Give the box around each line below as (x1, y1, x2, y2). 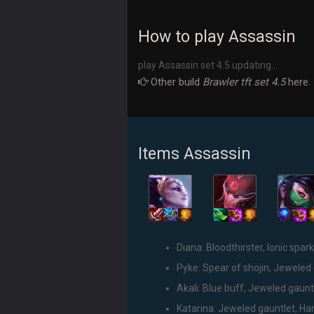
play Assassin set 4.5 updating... (138, 59, 278, 71)
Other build (148, 75, 203, 88)
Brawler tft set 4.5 (203, 75, 285, 88)
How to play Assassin (138, 27, 296, 46)
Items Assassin (138, 144, 251, 163)
